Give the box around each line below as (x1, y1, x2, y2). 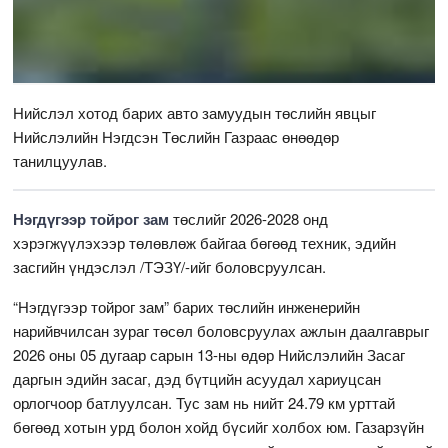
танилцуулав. (13, 149, 108, 171)
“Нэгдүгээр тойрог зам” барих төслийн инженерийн (13, 295, 361, 317)
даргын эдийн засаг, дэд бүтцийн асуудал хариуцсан (13, 367, 382, 389)
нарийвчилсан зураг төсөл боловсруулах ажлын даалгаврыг (13, 319, 430, 341)
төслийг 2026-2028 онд (169, 207, 329, 229)
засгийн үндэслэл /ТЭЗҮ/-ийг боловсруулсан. (13, 255, 327, 277)
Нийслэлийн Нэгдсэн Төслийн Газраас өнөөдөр (13, 125, 340, 147)
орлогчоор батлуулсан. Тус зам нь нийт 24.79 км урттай (13, 391, 396, 413)
